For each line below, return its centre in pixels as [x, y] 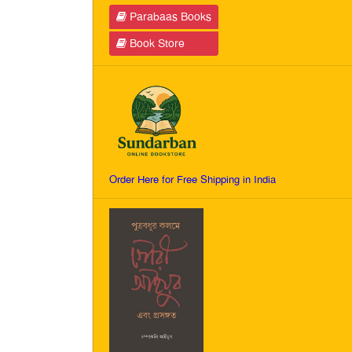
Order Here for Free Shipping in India [192, 180]
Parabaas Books [169, 16]
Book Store [156, 43]
